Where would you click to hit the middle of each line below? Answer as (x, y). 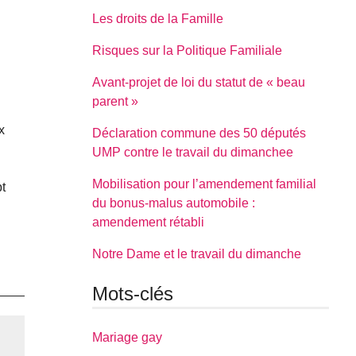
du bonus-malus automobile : (174, 203)
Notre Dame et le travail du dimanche (197, 253)
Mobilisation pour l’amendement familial (205, 184)
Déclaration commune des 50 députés (199, 133)
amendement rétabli (149, 222)
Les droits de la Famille (158, 18)
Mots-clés (133, 293)
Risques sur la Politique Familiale (188, 50)
